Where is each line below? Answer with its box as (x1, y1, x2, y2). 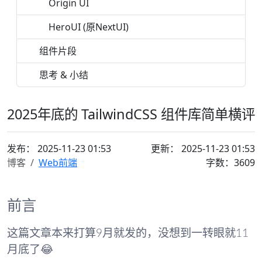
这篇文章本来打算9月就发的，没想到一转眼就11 (7, 227, 249, 239)
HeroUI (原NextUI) (49, 20, 129, 33)
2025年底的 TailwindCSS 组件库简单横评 (7, 105, 255, 123)
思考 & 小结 (39, 68, 88, 81)
